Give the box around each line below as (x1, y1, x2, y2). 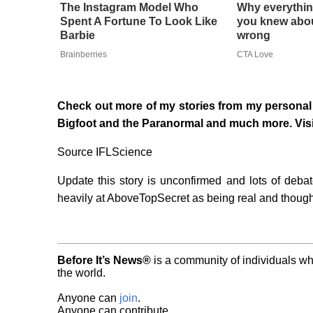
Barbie (59, 29, 95, 42)
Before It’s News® (57, 254, 151, 267)
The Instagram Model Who (59, 1, 198, 14)
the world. (57, 267, 105, 279)
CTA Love (236, 50, 273, 60)
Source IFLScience (57, 146, 152, 159)
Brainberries (59, 50, 107, 60)
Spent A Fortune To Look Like (59, 15, 217, 28)
